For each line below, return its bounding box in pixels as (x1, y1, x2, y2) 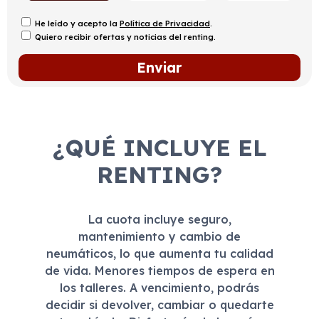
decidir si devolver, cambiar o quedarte (45, 298, 274, 312)
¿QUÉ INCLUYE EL (52, 133, 267, 162)
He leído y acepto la (35, 19, 120, 28)
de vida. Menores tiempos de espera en (44, 263, 275, 278)
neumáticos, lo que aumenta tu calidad (46, 246, 273, 261)
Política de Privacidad (120, 19, 210, 28)
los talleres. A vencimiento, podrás (60, 281, 259, 295)
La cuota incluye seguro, (88, 212, 231, 226)
